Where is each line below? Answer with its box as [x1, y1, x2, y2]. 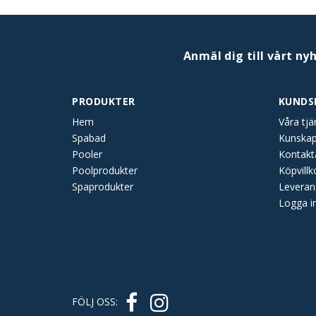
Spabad [72, 131, 106, 145]
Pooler [72, 147, 102, 161]
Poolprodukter [72, 164, 138, 177]
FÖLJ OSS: [72, 294, 121, 308]
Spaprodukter [72, 180, 133, 193]
